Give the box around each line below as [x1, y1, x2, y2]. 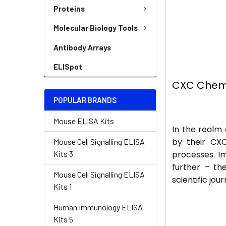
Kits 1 [53, 181, 72, 191]
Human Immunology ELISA [53, 202, 143, 212]
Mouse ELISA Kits [53, 116, 114, 126]
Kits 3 [53, 148, 73, 158]
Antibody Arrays [53, 42, 111, 52]
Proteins [53, 4, 85, 13]
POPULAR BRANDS [53, 95, 117, 104]
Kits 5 [53, 214, 73, 224]
